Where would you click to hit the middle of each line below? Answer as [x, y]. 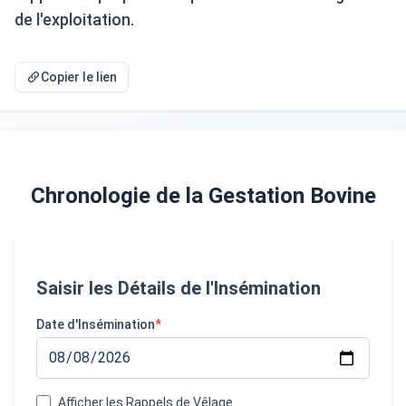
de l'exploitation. [74, 19]
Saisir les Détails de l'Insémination [179, 288]
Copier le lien [79, 77]
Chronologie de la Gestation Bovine [203, 196]
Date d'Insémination [96, 324]
